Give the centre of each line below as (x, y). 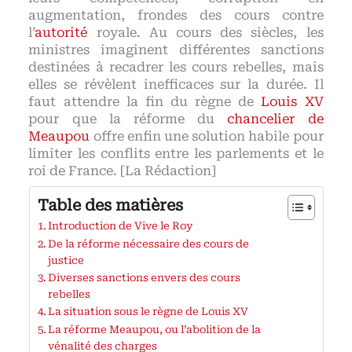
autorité (61, 33)
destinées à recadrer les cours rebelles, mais (176, 68)
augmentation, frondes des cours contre (176, 16)
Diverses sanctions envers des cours (145, 278)
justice (66, 261)
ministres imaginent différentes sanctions (176, 50)
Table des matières (110, 206)
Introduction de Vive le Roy (121, 226)
